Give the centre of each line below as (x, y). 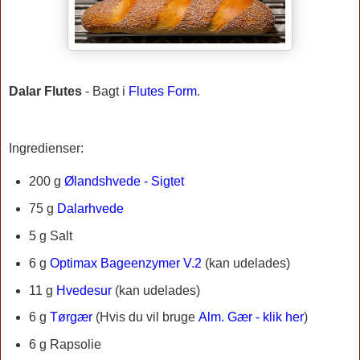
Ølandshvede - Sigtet (124, 182)
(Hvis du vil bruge (147, 317)
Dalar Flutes (45, 91)
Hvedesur (84, 290)
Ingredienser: (46, 149)
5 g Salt (50, 235)
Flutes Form (163, 91)
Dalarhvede (90, 209)
